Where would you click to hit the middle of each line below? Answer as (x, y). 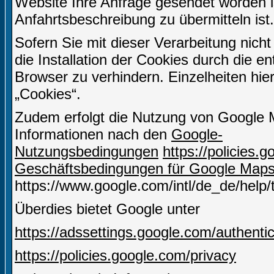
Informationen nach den (93, 135)
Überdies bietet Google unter (107, 209)
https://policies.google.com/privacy (125, 256)
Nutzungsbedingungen (87, 152)
